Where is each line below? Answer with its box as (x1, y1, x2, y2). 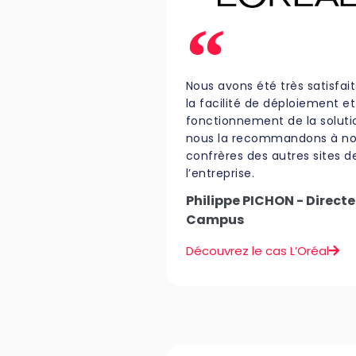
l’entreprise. (185, 165, 255, 182)
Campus (185, 211, 244, 230)
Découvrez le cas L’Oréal (185, 242, 329, 260)
